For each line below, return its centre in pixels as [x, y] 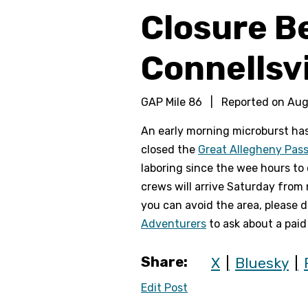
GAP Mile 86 [173, 102]
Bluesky [262, 263]
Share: [164, 262]
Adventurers [174, 224]
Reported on [253, 102]
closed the [169, 150]
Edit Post [164, 288]
